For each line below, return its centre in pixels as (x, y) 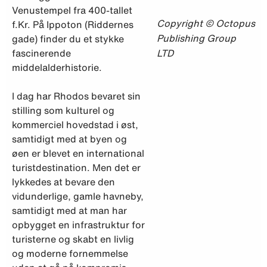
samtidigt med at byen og (69, 139)
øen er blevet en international (78, 153)
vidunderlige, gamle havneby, (78, 196)
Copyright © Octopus (206, 23)
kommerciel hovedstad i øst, (75, 124)
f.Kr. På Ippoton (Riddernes (73, 24)
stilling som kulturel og (63, 110)
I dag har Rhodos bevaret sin (76, 96)
